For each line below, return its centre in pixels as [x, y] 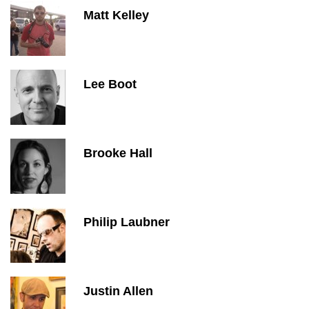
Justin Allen [118, 291]
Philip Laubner [127, 222]
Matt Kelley [116, 15]
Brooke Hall [118, 153]
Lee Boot [110, 84]
